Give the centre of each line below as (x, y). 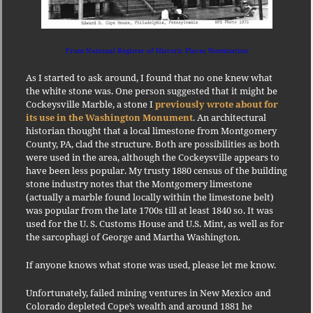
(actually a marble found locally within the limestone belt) (150, 197)
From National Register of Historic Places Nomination (156, 51)
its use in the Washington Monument (109, 117)
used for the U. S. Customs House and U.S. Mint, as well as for (154, 223)
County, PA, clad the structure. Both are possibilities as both (152, 144)
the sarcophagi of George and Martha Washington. (133, 236)
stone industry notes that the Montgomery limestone (139, 183)
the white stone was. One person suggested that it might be (151, 90)
